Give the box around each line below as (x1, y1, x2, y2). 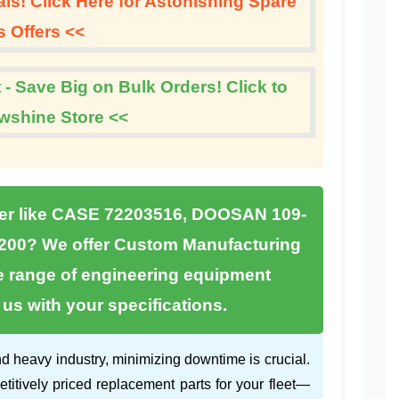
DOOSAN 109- (191, 205, 307, 224)
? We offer (26, 235, 114, 255)
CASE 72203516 (52, 205, 183, 224)
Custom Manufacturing (113, 235, 301, 255)
